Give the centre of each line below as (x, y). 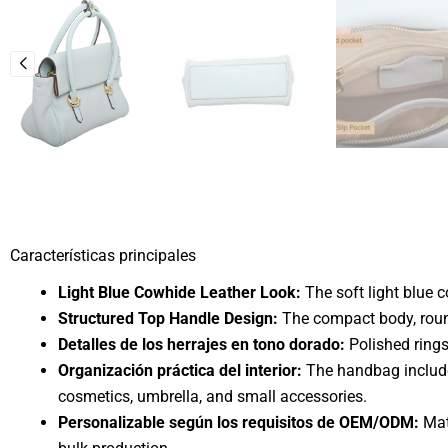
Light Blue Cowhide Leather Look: (179, 292)
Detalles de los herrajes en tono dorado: (201, 344)
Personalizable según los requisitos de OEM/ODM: (238, 422)
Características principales (103, 255)
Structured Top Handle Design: (168, 318)
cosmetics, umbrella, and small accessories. (212, 396)
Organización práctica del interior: (180, 370)
